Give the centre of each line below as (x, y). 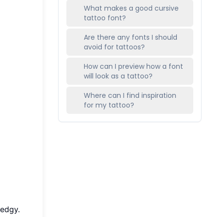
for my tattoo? (109, 105)
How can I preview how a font (133, 66)
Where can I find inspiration (130, 95)
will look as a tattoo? (118, 76)
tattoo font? (105, 18)
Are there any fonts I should (131, 37)
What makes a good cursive (131, 8)
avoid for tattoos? (114, 47)
